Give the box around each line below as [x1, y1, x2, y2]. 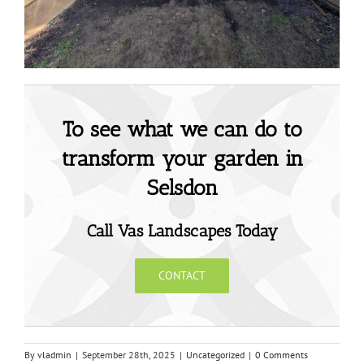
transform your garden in [61, 146, 303, 172]
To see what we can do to [62, 117, 302, 143]
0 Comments [255, 349, 308, 362]
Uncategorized [186, 349, 245, 362]
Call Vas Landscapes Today [86, 221, 278, 241]
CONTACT [158, 268, 206, 284]
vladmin [37, 349, 71, 362]
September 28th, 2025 [82, 349, 175, 362]
